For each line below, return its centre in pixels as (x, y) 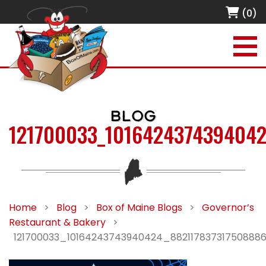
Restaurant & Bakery (57, 222)
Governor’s (228, 208)
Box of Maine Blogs (139, 208)
